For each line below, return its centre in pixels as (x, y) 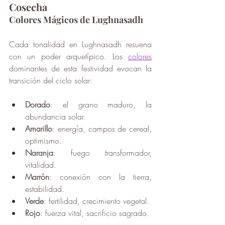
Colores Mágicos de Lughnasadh (76, 20)
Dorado (38, 105)
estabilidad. (45, 189)
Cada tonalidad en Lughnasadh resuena (80, 44)
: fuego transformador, (102, 153)
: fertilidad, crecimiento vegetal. (96, 201)
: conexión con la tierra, (100, 177)
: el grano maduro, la (101, 105)
